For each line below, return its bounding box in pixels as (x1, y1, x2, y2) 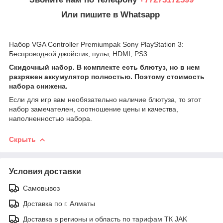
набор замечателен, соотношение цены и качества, (9, 105, 178, 113)
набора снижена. (9, 82, 68, 91)
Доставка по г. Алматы (23, 200, 95, 208)
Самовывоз (23, 184, 60, 193)
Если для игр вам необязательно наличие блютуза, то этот (9, 96, 201, 104)
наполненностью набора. (9, 114, 94, 123)
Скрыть (9, 135, 36, 144)
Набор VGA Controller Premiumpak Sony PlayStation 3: (9, 40, 184, 49)
